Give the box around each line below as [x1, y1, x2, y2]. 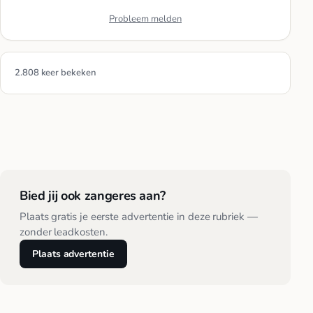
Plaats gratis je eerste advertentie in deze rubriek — [20, 210, 258, 224]
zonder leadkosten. [20, 225, 108, 240]
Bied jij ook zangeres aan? [20, 187, 166, 204]
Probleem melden [109, 12, 182, 25]
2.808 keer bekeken [15, 66, 96, 79]
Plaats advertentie [32, 247, 115, 261]
